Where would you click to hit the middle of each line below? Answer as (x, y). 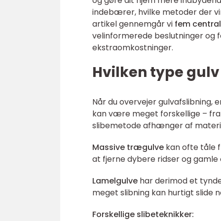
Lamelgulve (115, 181)
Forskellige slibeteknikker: (143, 214)
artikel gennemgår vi (133, 24)
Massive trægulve (128, 147)
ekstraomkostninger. (133, 48)
